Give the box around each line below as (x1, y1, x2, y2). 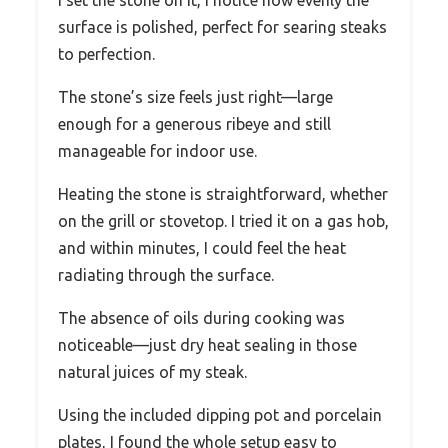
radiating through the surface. (58, 266, 274, 285)
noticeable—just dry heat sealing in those (58, 336, 357, 355)
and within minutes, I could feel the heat (58, 239, 346, 258)
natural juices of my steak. (58, 363, 247, 382)
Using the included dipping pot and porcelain (58, 406, 382, 425)
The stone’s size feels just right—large (58, 88, 333, 107)
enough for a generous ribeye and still (58, 115, 331, 134)
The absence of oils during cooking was (58, 309, 345, 328)
